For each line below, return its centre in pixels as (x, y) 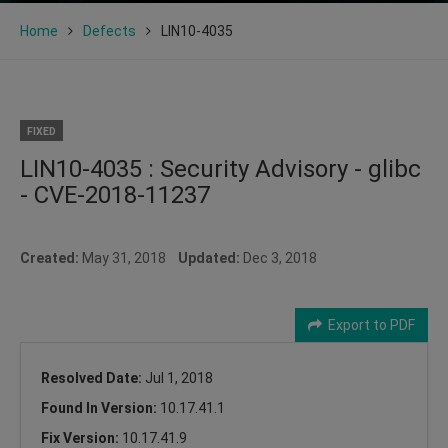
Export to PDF (368, 324)
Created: (49, 257)
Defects (109, 30)
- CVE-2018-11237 (115, 194)
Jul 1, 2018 (179, 377)
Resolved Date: (93, 377)
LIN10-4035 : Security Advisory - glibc (220, 168)
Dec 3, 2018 (278, 257)
